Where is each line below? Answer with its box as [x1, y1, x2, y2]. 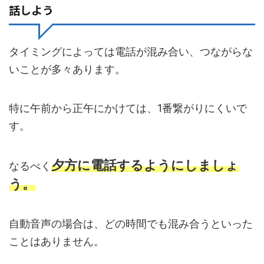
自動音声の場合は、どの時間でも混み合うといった [9, 217, 253, 230]
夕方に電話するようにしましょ [51, 157, 239, 173]
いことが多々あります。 [9, 62, 126, 75]
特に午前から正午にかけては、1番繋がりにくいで [9, 101, 247, 114]
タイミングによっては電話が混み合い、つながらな [9, 45, 253, 58]
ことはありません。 [9, 235, 104, 247]
